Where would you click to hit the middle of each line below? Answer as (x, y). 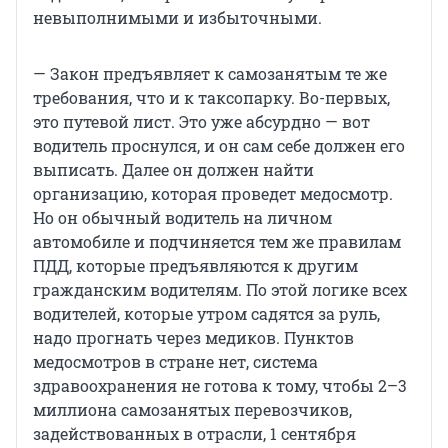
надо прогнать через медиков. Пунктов (193, 337)
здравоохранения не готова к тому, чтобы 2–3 (220, 385)
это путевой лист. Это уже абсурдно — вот (201, 121)
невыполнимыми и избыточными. (177, 17)
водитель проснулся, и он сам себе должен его (219, 145)
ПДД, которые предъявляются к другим (195, 265)
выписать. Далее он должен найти (173, 169)
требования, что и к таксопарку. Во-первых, (211, 97)
